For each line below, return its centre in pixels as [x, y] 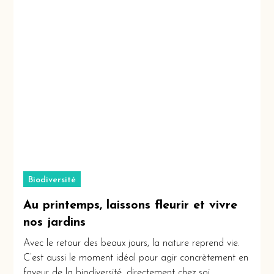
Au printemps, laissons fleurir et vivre [131, 206]
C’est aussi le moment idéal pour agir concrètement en [136, 258]
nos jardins [55, 223]
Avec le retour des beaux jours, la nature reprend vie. [132, 244]
